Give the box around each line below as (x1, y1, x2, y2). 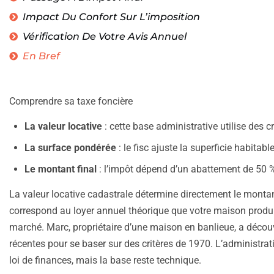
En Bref (23, 50, 60, 62)
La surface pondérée (24, 142, 116, 154)
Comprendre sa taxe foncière (9, 95, 133, 108)
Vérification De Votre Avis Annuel (23, 31, 187, 43)
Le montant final (24, 163, 97, 176)
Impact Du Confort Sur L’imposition (23, 11, 200, 23)
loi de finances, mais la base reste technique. (9, 254, 201, 267)
